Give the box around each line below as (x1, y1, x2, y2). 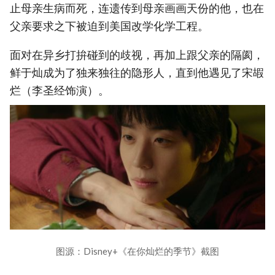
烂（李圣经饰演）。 (10, 83, 109, 97)
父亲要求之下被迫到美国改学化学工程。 (10, 20, 209, 33)
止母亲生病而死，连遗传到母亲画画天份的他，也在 (10, 2, 264, 15)
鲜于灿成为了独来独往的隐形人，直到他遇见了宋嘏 (10, 66, 264, 79)
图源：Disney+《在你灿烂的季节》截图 (56, 246, 219, 257)
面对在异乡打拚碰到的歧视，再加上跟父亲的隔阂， (10, 48, 264, 61)
